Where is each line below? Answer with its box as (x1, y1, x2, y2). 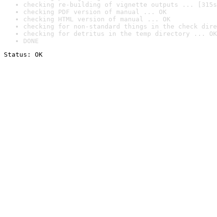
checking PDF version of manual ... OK (23, 8, 167, 15)
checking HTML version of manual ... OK (23, 15, 170, 23)
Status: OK (4, 51, 43, 58)
